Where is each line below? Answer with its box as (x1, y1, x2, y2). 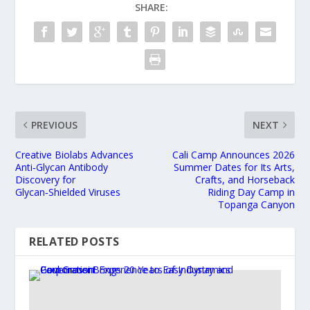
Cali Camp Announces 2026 (172, 148, 295, 162)
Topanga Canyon (217, 198, 295, 212)
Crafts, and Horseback (194, 173, 295, 187)
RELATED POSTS (29, 234, 120, 250)
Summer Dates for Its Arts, (173, 161, 295, 174)
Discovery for (15, 173, 76, 187)
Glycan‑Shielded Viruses (15, 185, 121, 199)
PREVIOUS (31, 118, 78, 132)
